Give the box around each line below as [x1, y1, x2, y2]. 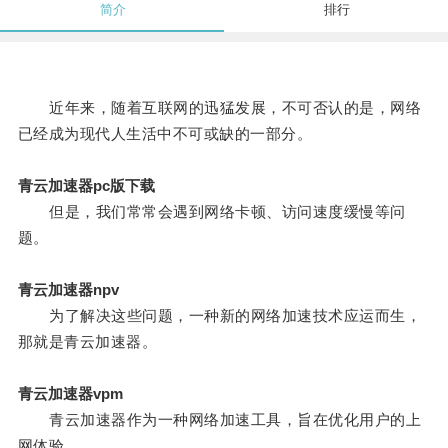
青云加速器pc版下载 [17, 177, 155, 195]
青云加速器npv [17, 281, 119, 299]
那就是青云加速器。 [17, 333, 158, 351]
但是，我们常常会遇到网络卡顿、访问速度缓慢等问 [17, 203, 406, 221]
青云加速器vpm [17, 385, 123, 403]
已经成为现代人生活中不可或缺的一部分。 [17, 125, 313, 143]
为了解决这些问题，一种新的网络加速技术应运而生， [17, 307, 422, 325]
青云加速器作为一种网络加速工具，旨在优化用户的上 [17, 411, 422, 429]
